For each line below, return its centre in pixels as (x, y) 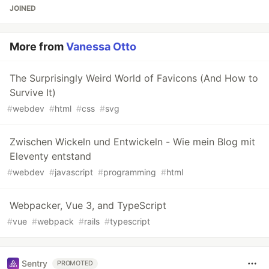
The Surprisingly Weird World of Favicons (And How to (134, 78)
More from (38, 46)
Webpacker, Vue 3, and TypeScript (88, 205)
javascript (74, 172)
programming (130, 172)
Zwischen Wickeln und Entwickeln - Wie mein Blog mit (132, 141)
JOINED (23, 8)
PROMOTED (75, 263)
